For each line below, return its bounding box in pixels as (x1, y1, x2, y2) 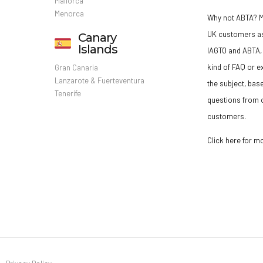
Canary (77, 31, 116, 45)
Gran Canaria (54, 63, 98, 73)
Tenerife (54, 89, 81, 99)
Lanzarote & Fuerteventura (54, 76, 144, 86)
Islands (77, 42, 117, 57)
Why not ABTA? (207, 13, 258, 23)
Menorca (54, 9, 84, 19)
